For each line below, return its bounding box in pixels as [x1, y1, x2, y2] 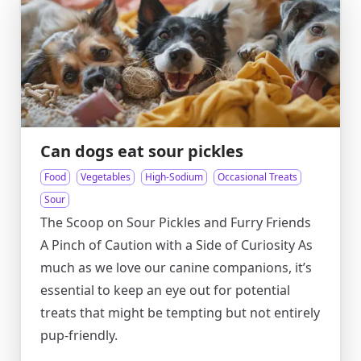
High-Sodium [145, 170, 203, 184]
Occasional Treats [218, 170, 297, 184]
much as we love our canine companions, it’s [40, 259, 312, 276]
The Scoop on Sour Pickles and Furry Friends [40, 214, 311, 231]
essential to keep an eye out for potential [40, 281, 290, 299]
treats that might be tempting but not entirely [40, 304, 320, 322]
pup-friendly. [40, 326, 118, 344]
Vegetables [81, 170, 131, 184]
